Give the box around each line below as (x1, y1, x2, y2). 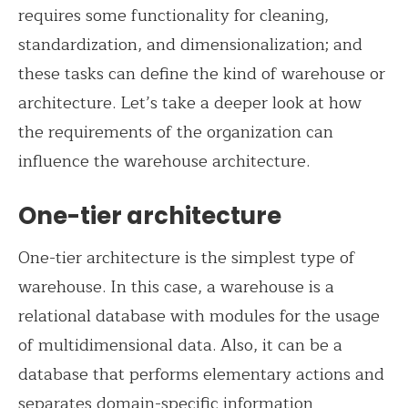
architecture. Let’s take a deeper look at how (18, 88, 362, 117)
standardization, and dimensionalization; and (18, 30, 362, 58)
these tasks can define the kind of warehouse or (18, 59, 385, 87)
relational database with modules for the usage (18, 301, 380, 330)
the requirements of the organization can (18, 117, 333, 146)
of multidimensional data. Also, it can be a (18, 331, 342, 359)
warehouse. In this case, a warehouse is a (18, 272, 334, 301)
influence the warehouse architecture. (18, 147, 310, 175)
